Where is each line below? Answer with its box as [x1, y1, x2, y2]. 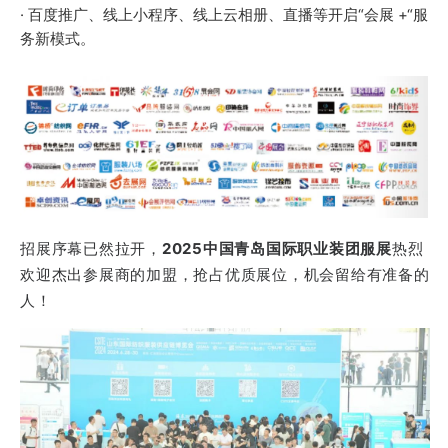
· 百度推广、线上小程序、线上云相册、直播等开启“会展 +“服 [19, 5, 428, 24]
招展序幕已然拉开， [20, 238, 162, 258]
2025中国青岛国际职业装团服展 [161, 238, 392, 258]
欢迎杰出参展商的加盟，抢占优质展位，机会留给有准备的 [20, 264, 430, 284]
